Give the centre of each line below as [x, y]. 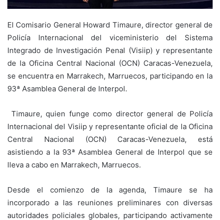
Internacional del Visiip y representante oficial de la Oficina [110, 127]
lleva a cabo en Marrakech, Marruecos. [74, 165]
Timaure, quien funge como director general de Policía [110, 114]
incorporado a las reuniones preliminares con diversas [110, 203]
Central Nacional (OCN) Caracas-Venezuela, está [110, 139]
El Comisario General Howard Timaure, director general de [110, 25]
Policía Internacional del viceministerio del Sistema [110, 38]
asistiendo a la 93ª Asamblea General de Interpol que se [110, 152]
